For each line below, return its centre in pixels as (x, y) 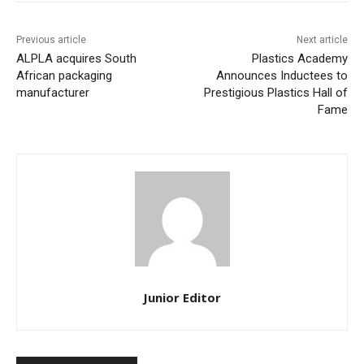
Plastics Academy (299, 59)
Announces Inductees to (282, 76)
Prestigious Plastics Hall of (275, 93)
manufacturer (53, 93)
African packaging (64, 76)
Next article (322, 40)
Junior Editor (182, 298)
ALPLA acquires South (76, 59)
